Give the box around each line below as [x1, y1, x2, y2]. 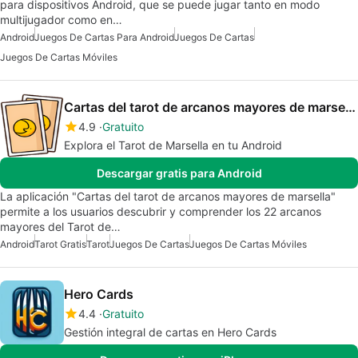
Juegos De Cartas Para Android [34, 30, 174, 43]
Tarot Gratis [34, 237, 86, 250]
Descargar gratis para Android [96, 165, 262, 180]
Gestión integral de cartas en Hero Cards [64, 324, 276, 339]
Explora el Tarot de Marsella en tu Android [64, 137, 282, 152]
